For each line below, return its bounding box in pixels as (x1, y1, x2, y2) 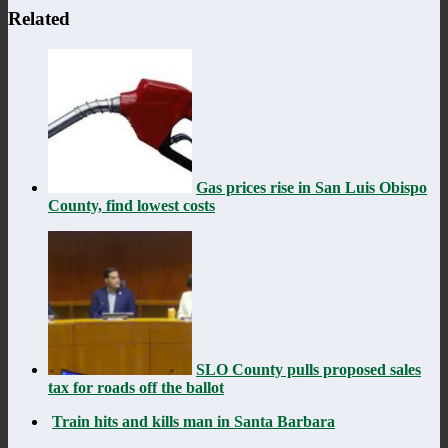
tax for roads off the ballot (48, 378, 224, 396)
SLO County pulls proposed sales (196, 360, 421, 378)
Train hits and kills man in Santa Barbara (52, 412, 335, 430)
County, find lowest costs (48, 196, 215, 214)
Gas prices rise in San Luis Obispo (196, 178, 427, 196)
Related (8, 7, 70, 29)
